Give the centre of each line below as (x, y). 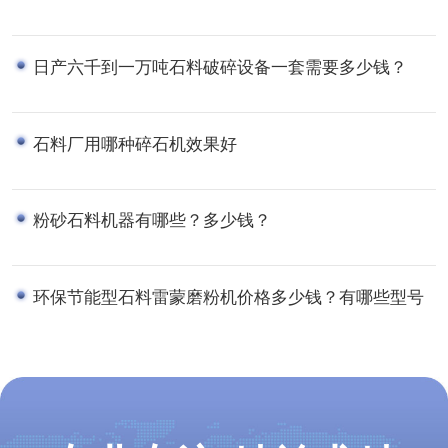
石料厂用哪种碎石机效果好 (134, 142)
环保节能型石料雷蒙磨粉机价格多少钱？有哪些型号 (228, 296)
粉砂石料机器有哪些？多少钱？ (151, 219)
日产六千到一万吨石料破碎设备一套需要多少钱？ (219, 65)
